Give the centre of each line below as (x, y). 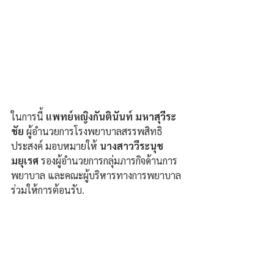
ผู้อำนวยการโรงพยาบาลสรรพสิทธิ (94, 131)
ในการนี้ (28, 117)
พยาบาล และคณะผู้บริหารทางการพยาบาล (97, 176)
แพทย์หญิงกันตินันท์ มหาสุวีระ (111, 117)
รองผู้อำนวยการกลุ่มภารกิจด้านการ (108, 161)
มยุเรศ (25, 161)
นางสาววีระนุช (133, 146)
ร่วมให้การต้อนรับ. (48, 190)
